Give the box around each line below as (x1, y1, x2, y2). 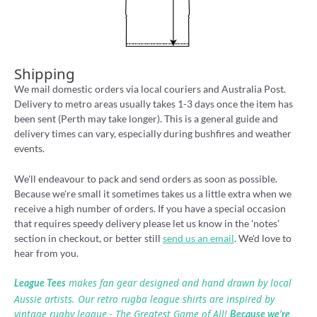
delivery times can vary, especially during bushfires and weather (14, 127, 292, 139)
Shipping (14, 63, 75, 83)
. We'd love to (234, 231, 292, 244)
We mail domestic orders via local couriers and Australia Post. (14, 82, 286, 95)
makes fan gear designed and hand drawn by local (66, 276, 292, 290)
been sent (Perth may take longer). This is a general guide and (14, 112, 278, 125)
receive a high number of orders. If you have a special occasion (14, 202, 286, 214)
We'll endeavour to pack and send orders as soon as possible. (14, 172, 277, 185)
